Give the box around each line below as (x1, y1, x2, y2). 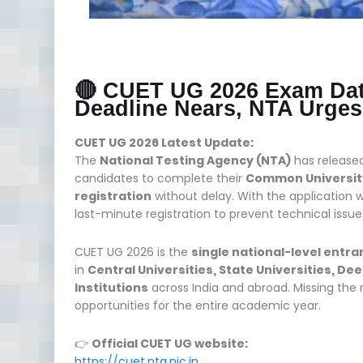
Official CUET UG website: (92, 335, 248, 352)
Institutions (75, 279, 148, 296)
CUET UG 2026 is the (75, 243, 191, 260)
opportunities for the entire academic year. (75, 297, 321, 314)
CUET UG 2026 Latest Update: (75, 134, 254, 151)
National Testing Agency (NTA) (100, 152, 291, 169)
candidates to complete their (75, 169, 246, 186)
